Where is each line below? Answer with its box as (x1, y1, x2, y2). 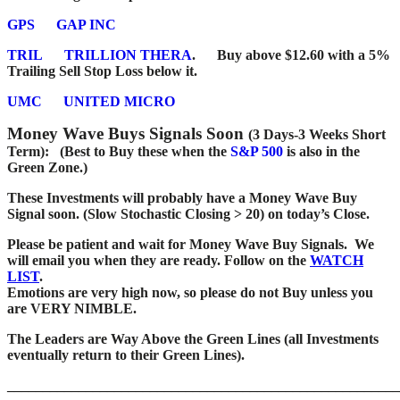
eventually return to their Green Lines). (7, 346, 245, 362)
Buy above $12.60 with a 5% (217, 46, 390, 62)
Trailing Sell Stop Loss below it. (7, 62, 197, 79)
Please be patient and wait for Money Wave (7, 236, 272, 252)
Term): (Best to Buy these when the (7, 143, 230, 159)
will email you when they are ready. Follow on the (7, 252, 310, 268)
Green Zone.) (7, 159, 98, 175)
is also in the (283, 143, 360, 159)
